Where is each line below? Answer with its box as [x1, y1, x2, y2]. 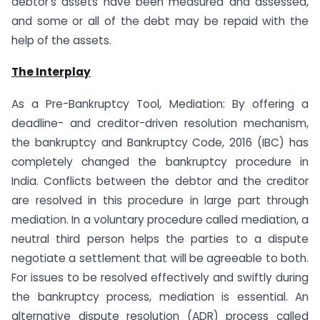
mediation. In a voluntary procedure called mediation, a [11, 212, 309, 228]
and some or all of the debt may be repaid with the [11, 13, 309, 29]
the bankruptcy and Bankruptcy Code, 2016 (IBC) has [11, 135, 309, 151]
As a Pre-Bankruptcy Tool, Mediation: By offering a [11, 96, 309, 112]
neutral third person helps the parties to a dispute [11, 231, 309, 247]
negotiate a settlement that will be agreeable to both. [11, 251, 309, 266]
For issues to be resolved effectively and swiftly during [11, 270, 309, 286]
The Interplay [11, 64, 91, 80]
